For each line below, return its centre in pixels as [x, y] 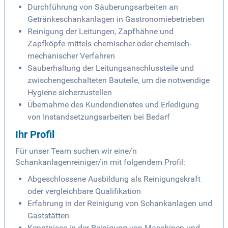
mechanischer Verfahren [71, 56]
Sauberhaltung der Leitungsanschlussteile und [111, 68]
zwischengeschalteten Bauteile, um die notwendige [119, 80]
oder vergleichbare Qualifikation [84, 191]
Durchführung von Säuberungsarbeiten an [103, 7]
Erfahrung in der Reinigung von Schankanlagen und [120, 204]
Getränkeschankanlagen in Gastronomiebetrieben [116, 19]
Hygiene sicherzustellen [70, 93]
